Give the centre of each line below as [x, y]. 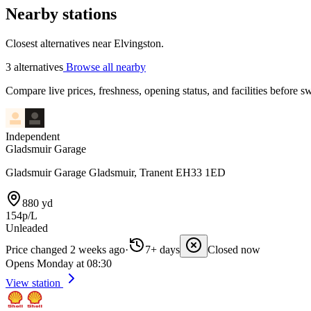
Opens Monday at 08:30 [59, 263]
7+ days [162, 250]
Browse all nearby [104, 67]
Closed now [234, 250]
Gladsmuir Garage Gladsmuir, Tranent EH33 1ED [116, 173]
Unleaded [27, 228]
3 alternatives [34, 67]
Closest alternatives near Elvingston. [85, 43]
